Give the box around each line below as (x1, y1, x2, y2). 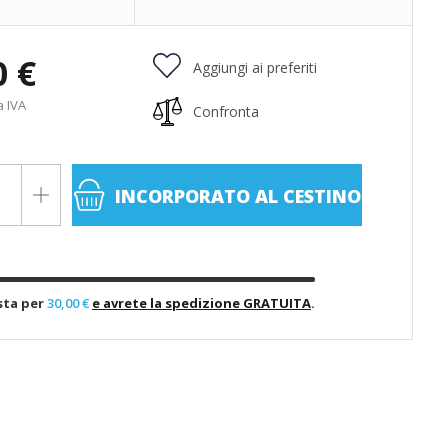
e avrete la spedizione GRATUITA (92, 294, 311, 312)
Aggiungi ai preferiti (193, 58, 317, 77)
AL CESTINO (250, 184, 361, 208)
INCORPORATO (115, 184, 250, 208)
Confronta (193, 102, 259, 121)
